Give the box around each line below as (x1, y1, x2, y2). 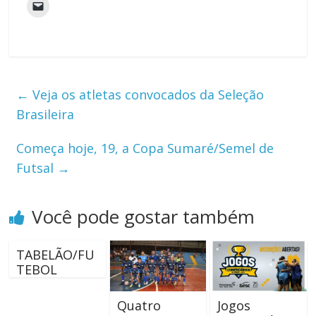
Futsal (16, 159, 58, 176)
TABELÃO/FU (16, 245, 95, 263)
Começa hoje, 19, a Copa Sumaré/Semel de (16, 139, 274, 157)
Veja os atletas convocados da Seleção (29, 85, 265, 103)
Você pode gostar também (32, 203, 255, 229)
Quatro (116, 296, 161, 314)
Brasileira (16, 105, 75, 123)
